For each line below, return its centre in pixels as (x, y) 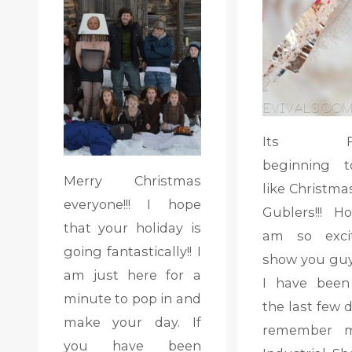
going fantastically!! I (132, 251)
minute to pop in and (132, 298)
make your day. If (132, 322)
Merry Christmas (132, 180)
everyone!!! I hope (132, 204)
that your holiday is (132, 227)
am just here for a (132, 275)
